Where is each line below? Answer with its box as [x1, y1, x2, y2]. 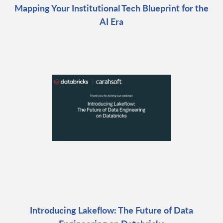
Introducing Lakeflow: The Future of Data [30, 204, 193, 217]
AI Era [100, 15, 123, 28]
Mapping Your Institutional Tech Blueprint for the [14, 1, 209, 14]
